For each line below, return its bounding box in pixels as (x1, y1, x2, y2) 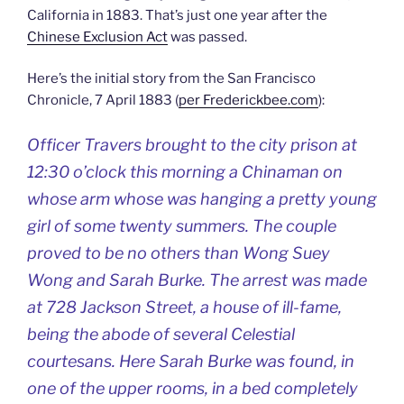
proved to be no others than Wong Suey (27, 243, 330, 262)
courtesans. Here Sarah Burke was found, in (27, 351, 354, 371)
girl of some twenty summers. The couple (27, 216, 336, 235)
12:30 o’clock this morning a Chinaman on (27, 161, 343, 181)
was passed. (168, 28, 247, 45)
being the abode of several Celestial (27, 324, 295, 344)
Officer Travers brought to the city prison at (27, 134, 357, 154)
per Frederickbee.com (179, 92, 318, 108)
